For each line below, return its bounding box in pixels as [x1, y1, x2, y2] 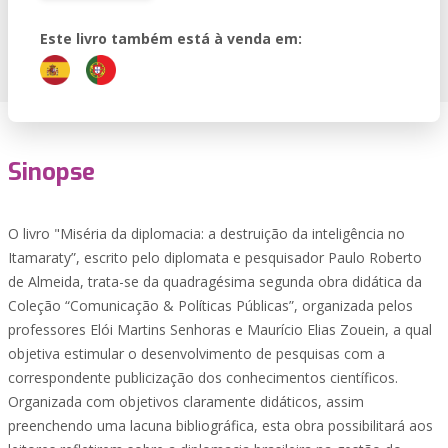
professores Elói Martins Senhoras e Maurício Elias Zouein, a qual [8, 320, 432, 339]
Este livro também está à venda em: [40, 29, 302, 48]
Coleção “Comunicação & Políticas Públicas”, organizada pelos [8, 296, 413, 315]
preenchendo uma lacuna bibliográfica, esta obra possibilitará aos [8, 416, 433, 435]
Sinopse [8, 156, 95, 188]
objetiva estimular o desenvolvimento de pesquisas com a [8, 344, 385, 363]
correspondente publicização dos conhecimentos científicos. [8, 368, 398, 387]
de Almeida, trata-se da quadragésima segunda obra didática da [8, 272, 422, 291]
